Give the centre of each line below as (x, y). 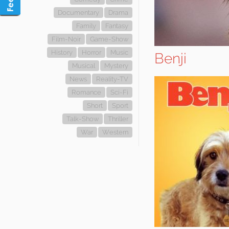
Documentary (78, 13)
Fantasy (117, 26)
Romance (86, 92)
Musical (84, 66)
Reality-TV (112, 79)
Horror (91, 52)
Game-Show (109, 39)
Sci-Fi (119, 92)
